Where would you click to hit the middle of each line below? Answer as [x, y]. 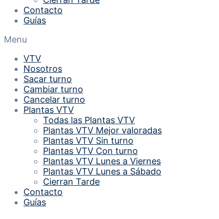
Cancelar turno [54, 99]
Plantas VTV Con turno [90, 151]
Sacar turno [48, 79]
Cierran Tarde [71, 182]
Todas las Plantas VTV [89, 120]
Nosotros [43, 69]
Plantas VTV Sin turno [88, 141]
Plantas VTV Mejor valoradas [102, 130]
